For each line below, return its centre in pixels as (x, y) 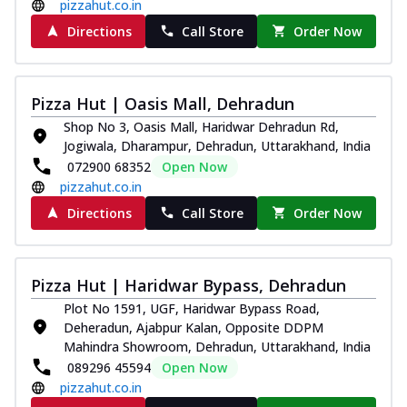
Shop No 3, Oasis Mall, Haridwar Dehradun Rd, (201, 126)
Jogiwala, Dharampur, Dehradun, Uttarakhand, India (217, 145)
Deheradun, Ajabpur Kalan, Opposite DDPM (194, 327)
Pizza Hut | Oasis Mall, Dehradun (163, 103)
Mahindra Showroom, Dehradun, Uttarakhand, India (217, 346)
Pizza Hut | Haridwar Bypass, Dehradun (189, 285)
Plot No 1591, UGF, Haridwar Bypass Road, (192, 308)
